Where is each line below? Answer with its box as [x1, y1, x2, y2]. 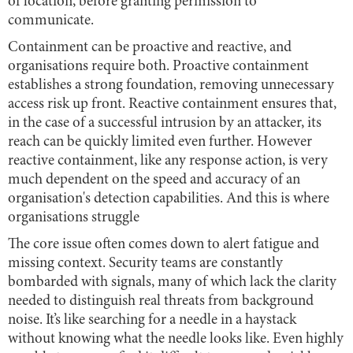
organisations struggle [8, 210, 139, 225]
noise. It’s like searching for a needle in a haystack [8, 312, 296, 328]
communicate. [8, 13, 94, 28]
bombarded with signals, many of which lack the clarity [8, 274, 336, 290]
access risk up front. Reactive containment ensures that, [8, 96, 336, 112]
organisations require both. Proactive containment [8, 58, 309, 74]
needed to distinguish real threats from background [8, 293, 314, 309]
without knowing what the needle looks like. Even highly [8, 331, 344, 347]
